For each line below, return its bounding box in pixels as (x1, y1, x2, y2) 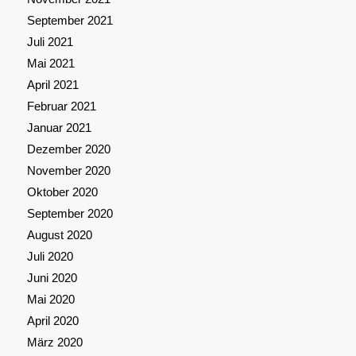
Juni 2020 (26, 271, 77, 285)
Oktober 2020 (26, 185, 98, 199)
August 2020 (26, 228, 92, 242)
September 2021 (26, 14, 113, 28)
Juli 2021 (26, 35, 73, 49)
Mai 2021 (26, 56, 75, 71)
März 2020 (26, 335, 83, 350)
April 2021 (26, 78, 79, 92)
